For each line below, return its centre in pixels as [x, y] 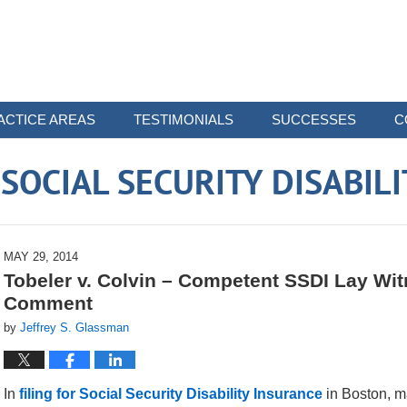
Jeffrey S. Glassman [74, 328]
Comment [48, 303]
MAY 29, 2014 [41, 257]
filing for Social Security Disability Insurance [173, 394]
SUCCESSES [314, 119]
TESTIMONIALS [184, 119]
